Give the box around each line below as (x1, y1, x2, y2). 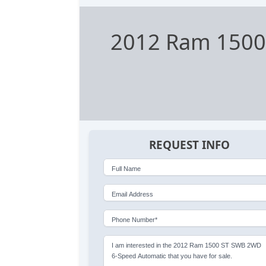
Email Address (112, 190, 154, 198)
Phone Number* (112, 216, 158, 223)
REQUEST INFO (148, 137, 230, 153)
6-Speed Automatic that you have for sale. (112, 252, 233, 259)
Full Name (112, 164, 141, 172)
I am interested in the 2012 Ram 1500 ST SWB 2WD (112, 241, 262, 249)
